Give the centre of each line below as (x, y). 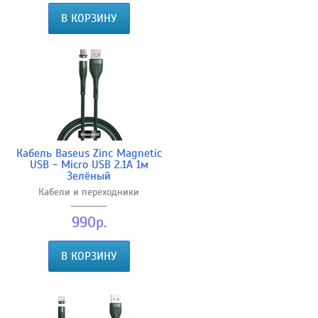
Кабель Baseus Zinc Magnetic (89, 153)
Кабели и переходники (89, 192)
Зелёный (89, 176)
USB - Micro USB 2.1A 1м (89, 164)
